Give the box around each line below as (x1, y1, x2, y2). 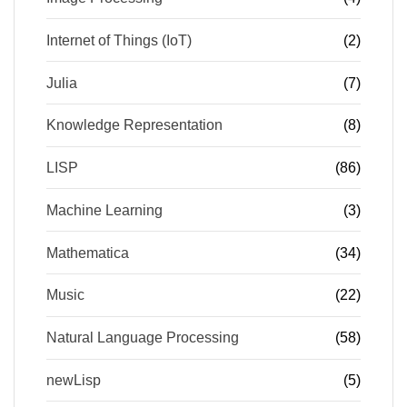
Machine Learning (46, 202, 163, 218)
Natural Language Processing (46, 330, 239, 346)
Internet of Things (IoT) (46, 32, 192, 48)
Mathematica (46, 244, 129, 261)
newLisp (46, 372, 101, 388)
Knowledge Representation (46, 117, 223, 134)
